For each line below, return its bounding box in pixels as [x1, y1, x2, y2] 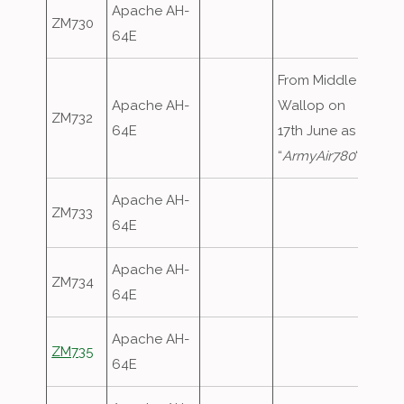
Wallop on [278, 97, 346, 114]
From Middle [278, 72, 357, 88]
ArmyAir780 [282, 148, 356, 164]
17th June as [278, 123, 356, 139]
